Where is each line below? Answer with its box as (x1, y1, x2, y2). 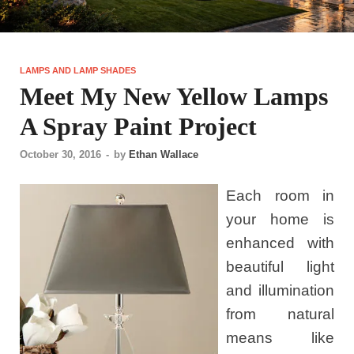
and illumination (226, 281, 334, 299)
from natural (226, 305, 334, 322)
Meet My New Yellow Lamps (20, 82, 328, 111)
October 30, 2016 (20, 148, 101, 160)
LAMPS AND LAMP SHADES (20, 66, 136, 76)
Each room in (226, 186, 334, 204)
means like (226, 329, 334, 346)
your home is (226, 210, 334, 228)
